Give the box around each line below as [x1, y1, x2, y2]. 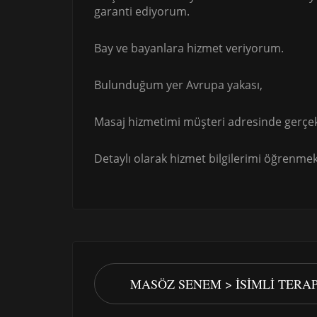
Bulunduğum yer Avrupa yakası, [94, 77, 263, 93]
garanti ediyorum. [94, 4, 190, 19]
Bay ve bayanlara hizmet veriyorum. [94, 40, 284, 56]
